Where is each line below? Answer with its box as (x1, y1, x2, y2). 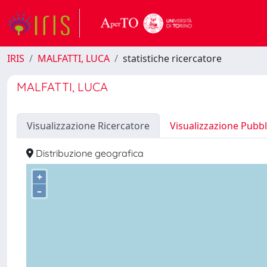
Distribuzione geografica (33, 147, 144, 159)
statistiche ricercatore (123, 52, 222, 65)
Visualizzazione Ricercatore (27, 119, 150, 132)
